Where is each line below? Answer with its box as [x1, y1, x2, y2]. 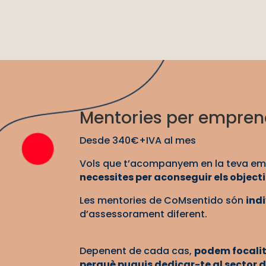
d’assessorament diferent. [80, 207, 208, 221]
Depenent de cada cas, [80, 244, 195, 258]
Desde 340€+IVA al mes [80, 134, 197, 147]
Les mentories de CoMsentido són [80, 194, 246, 207]
